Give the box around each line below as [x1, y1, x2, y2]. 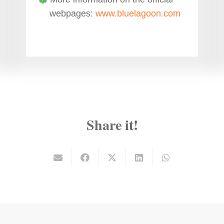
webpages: [49, 8, 95, 18]
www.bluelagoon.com [95, 8, 180, 18]
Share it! [86, 114, 138, 135]
